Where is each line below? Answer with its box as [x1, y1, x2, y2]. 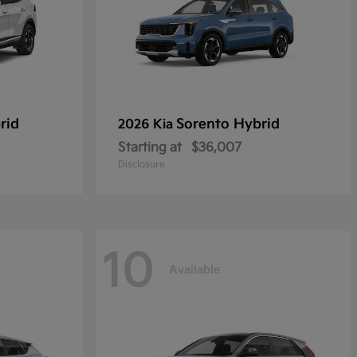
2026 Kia [118, 117, 176, 132]
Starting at [118, 140, 182, 155]
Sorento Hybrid [176, 116, 280, 132]
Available [169, 262, 220, 277]
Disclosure [118, 159, 165, 171]
